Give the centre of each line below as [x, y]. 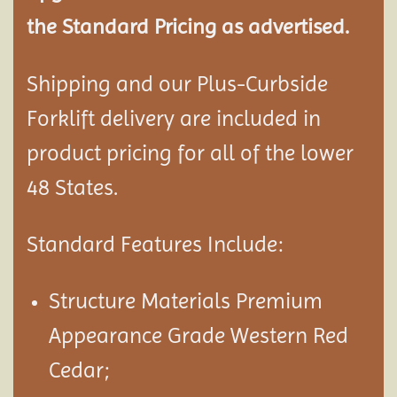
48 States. [72, 188]
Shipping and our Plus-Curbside [177, 84]
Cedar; [79, 370]
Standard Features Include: [155, 245]
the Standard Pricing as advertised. [188, 27]
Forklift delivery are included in [174, 119]
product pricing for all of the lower [190, 153]
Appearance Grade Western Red [198, 336]
